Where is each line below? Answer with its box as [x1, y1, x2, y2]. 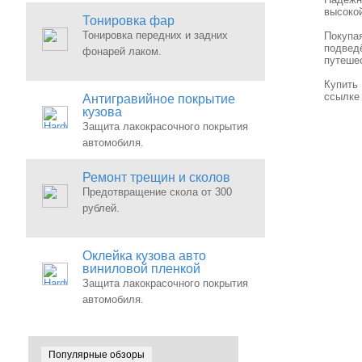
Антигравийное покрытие [82, 92, 235, 106]
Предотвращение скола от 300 [82, 186, 232, 198]
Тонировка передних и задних [82, 29, 228, 41]
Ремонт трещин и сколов [82, 170, 230, 184]
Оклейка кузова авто [82, 249, 206, 263]
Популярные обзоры [48, 349, 145, 360]
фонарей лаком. [82, 45, 162, 57]
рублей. [82, 202, 120, 214]
